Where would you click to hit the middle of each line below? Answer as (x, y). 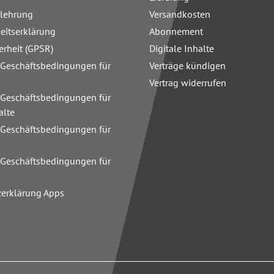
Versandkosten (180, 14)
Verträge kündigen (187, 65)
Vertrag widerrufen (188, 83)
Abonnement (176, 31)
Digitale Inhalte (182, 48)
